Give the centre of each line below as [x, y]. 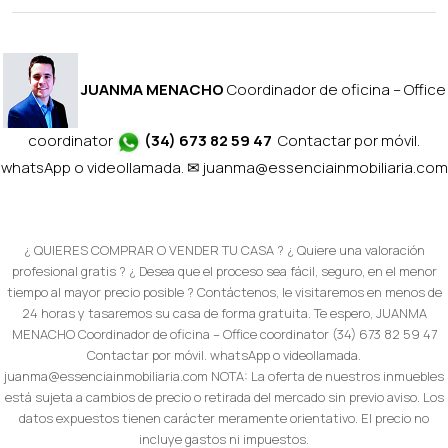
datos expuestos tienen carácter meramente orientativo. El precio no [224, 417]
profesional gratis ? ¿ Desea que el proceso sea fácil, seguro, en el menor [224, 270]
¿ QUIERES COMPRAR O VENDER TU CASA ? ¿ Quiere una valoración [224, 249]
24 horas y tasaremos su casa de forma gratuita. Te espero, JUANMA [224, 312]
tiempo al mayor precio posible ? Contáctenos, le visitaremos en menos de [224, 291]
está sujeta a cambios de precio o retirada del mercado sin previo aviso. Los [224, 396]
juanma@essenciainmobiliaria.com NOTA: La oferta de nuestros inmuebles [224, 375]
